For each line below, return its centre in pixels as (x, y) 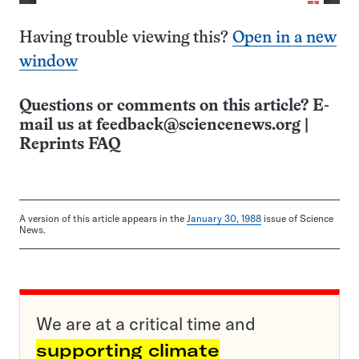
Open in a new (284, 38)
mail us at (58, 126)
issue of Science (297, 219)
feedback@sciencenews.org (198, 126)
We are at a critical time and (146, 324)
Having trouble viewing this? (126, 38)
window (48, 63)
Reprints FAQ (70, 145)
